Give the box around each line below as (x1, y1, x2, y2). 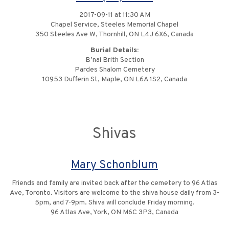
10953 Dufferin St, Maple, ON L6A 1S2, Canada (42, 75, 187, 84)
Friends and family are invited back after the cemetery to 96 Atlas (11, 179, 218, 188)
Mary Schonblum (71, 158, 158, 173)
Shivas (93, 125, 136, 144)
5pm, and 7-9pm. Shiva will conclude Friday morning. (34, 198, 195, 208)
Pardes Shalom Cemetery (74, 65, 155, 75)
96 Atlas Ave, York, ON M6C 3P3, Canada (51, 208, 178, 217)
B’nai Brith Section (85, 56, 144, 65)
